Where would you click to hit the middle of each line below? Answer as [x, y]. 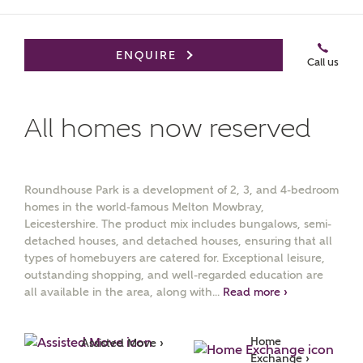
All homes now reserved [168, 128]
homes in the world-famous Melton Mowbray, [144, 207]
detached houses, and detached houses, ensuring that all [178, 241]
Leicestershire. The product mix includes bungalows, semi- [178, 224]
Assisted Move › [122, 342]
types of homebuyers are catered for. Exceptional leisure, [175, 258]
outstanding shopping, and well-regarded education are [174, 275]
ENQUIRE [146, 55]
